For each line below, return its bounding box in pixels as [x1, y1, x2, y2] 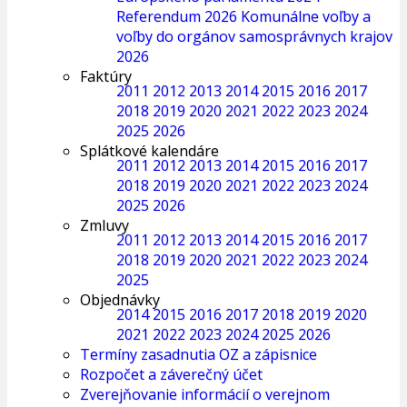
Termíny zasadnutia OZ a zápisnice [80, 344, 317, 364]
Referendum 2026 [116, 6, 237, 26]
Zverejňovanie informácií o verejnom [80, 384, 330, 404]
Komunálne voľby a [241, 6, 371, 26]
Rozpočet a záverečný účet [80, 364, 263, 384]
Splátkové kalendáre [80, 141, 219, 161]
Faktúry [80, 66, 132, 86]
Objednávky [80, 290, 160, 310]
